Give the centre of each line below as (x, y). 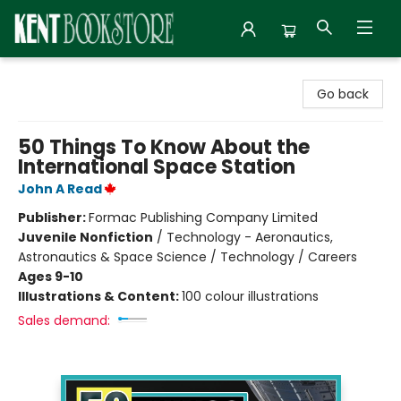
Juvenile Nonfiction (85, 237)
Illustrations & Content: (100, 296)
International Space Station (157, 167)
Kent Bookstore (60, 74)
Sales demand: (64, 320)
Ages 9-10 (51, 277)
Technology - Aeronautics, (250, 237)
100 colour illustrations (250, 296)
